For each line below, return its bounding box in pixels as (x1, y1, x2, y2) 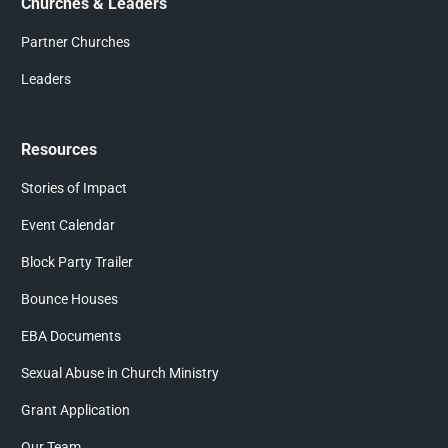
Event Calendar (21, 217, 116, 234)
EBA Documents (21, 328, 122, 345)
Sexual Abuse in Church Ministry (21, 365, 220, 382)
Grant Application (21, 402, 131, 419)
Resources (21, 140, 98, 160)
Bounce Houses (21, 291, 119, 308)
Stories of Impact (21, 180, 128, 197)
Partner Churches (21, 34, 131, 51)
